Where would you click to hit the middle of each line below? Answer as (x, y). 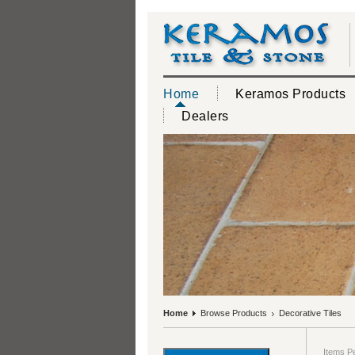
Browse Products (234, 313)
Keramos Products (290, 94)
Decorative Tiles (309, 313)
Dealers (205, 116)
